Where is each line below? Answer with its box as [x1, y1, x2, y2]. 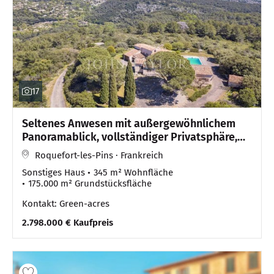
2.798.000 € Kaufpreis [22, 217, 113, 229]
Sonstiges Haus [22, 167, 85, 179]
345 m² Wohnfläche [94, 167, 173, 179]
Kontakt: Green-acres [22, 198, 109, 210]
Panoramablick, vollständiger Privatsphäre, [22, 130, 237, 144]
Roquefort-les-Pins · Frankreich [35, 150, 163, 161]
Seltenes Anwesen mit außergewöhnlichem [22, 117, 235, 131]
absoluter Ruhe [22, 144, 98, 158]
